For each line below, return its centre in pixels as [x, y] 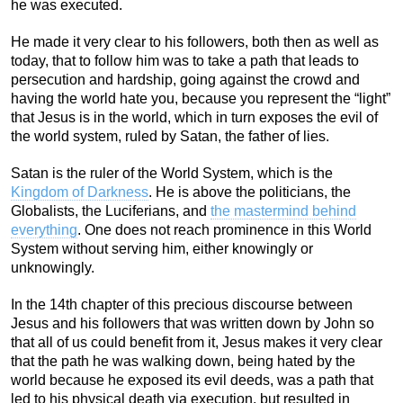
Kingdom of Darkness [80, 192]
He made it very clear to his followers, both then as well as [195, 41]
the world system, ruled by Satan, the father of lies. [170, 136]
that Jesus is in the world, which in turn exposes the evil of [194, 117]
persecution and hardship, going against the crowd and [185, 79]
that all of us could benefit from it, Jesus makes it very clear [197, 342]
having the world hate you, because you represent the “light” [201, 98]
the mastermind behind [283, 210]
